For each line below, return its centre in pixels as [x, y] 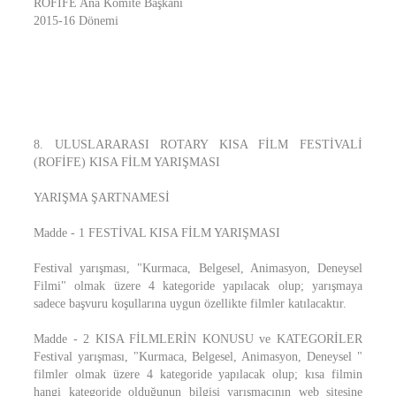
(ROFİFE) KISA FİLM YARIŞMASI [127, 162]
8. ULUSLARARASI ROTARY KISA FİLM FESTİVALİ [198, 145]
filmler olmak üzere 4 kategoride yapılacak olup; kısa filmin [198, 374]
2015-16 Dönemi [76, 21]
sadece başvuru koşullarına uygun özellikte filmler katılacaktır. [190, 304]
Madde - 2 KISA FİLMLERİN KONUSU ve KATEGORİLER [198, 339]
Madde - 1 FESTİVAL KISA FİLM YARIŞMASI [157, 233]
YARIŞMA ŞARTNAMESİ [102, 198]
